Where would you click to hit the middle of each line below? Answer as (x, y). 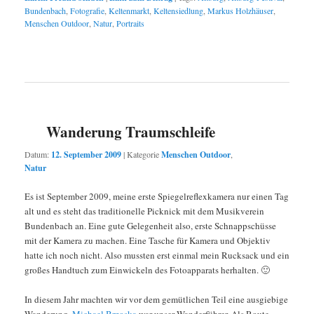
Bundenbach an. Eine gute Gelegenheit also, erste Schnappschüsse (150, 225)
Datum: (37, 154)
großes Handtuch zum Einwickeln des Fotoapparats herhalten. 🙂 (147, 269)
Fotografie (87, 11)
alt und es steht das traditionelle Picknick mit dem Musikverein (144, 211)
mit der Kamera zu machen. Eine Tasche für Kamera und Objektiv (147, 240)
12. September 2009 (86, 154)
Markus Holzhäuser (240, 11)
